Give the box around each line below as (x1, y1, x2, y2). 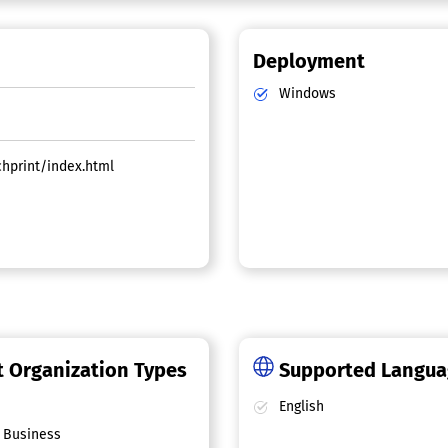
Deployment (253, 49, 366, 74)
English (275, 398, 324, 416)
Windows (275, 85, 337, 103)
